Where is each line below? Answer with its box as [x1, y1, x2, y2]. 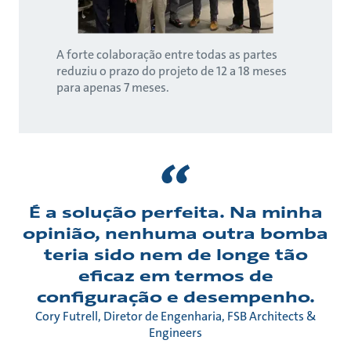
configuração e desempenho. [36, 286, 315, 307]
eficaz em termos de [78, 265, 273, 286]
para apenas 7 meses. [56, 78, 169, 96]
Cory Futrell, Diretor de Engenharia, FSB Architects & [34, 307, 317, 324]
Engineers [149, 324, 202, 341]
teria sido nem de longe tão [43, 244, 308, 265]
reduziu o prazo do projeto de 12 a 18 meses [56, 62, 287, 79]
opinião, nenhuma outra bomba [23, 223, 328, 244]
